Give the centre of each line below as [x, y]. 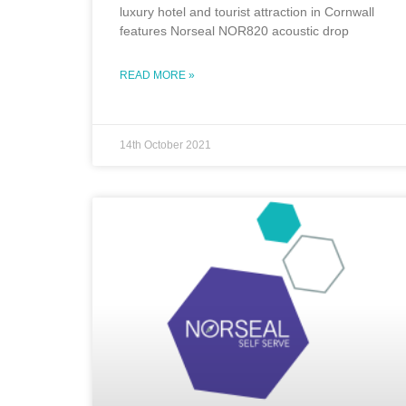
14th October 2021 [165, 145]
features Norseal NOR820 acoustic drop [234, 30]
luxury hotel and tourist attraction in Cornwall [247, 11]
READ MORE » [157, 75]
